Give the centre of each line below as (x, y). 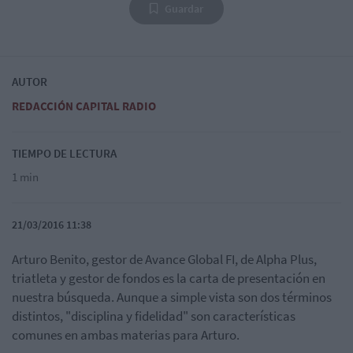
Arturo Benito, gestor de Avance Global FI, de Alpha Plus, (164, 259)
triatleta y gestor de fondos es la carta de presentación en (169, 278)
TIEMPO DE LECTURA (64, 153)
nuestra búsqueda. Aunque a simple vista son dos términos (172, 297)
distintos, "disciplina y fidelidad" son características (154, 316)
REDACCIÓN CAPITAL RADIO (84, 106)
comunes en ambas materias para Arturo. (126, 334)
